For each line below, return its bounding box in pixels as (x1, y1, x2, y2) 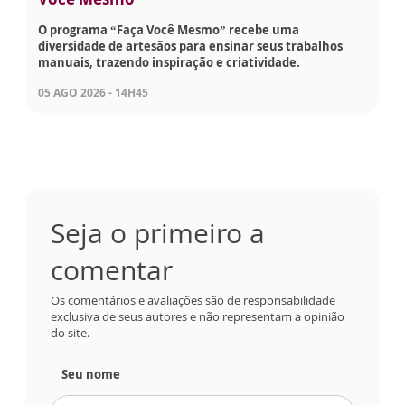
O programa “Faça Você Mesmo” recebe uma (38, 22, 299, 39)
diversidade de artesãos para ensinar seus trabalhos (38, 38, 343, 55)
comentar (51, 251, 173, 289)
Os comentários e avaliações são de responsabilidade (51, 292, 335, 309)
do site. (51, 325, 89, 342)
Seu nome (61, 366, 120, 383)
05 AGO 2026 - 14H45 (38, 85, 148, 101)
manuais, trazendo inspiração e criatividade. (38, 54, 300, 71)
